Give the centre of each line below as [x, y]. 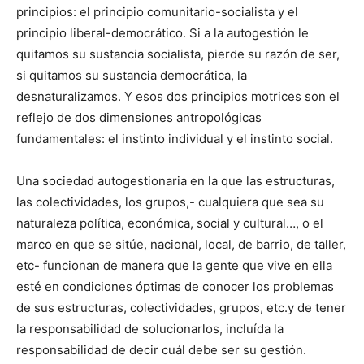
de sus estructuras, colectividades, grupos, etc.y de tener [181, 307]
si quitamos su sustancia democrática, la [132, 75]
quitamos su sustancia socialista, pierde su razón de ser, [178, 54]
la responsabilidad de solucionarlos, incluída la [150, 328]
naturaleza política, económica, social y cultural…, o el [170, 223]
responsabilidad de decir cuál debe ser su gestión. [161, 349]
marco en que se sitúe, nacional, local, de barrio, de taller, [181, 244]
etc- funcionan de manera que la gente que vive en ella [174, 265]
